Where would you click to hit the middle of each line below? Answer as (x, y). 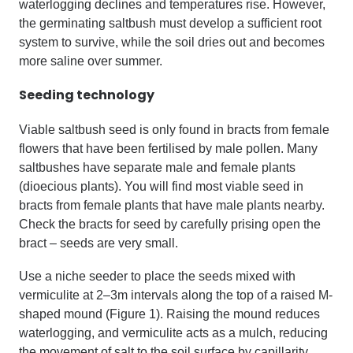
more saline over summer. (91, 61)
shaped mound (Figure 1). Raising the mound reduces (169, 314)
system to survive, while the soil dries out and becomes (172, 42)
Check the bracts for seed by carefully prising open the (170, 224)
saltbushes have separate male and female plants (157, 167)
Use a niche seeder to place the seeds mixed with (157, 276)
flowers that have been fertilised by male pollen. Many (168, 149)
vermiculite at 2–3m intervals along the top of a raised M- (176, 295)
